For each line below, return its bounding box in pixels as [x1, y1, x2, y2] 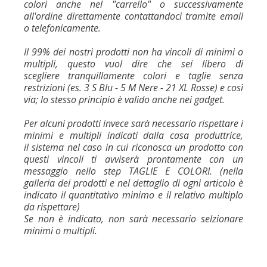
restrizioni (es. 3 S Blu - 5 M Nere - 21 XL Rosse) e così [24, 80, 243, 94]
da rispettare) [24, 200, 80, 213]
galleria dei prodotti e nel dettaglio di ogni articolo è [24, 176, 243, 190]
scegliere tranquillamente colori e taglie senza [24, 69, 243, 82]
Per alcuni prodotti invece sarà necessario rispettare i [24, 116, 243, 130]
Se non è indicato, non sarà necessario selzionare [24, 212, 243, 225]
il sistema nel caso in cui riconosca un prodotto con [24, 140, 243, 154]
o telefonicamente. [24, 21, 101, 35]
